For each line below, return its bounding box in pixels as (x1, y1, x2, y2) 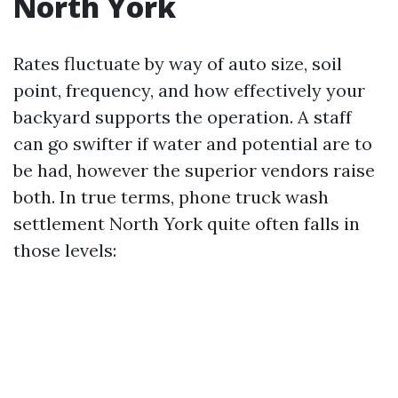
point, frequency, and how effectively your (13, 79, 365, 102)
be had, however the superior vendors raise (13, 159, 375, 182)
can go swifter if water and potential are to (13, 132, 372, 155)
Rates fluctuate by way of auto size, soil (13, 52, 342, 76)
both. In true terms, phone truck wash (13, 186, 329, 209)
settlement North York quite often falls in (13, 212, 360, 235)
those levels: (13, 239, 116, 262)
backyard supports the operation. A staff (13, 106, 352, 129)
